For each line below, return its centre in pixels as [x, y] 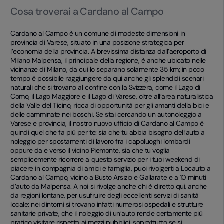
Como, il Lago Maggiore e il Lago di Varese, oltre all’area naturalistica [112, 96]
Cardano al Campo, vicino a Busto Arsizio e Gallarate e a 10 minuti [108, 177]
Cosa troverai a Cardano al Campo [87, 11]
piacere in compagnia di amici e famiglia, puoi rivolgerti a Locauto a [111, 168]
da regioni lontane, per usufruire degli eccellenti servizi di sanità [105, 195]
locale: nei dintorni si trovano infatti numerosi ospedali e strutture [107, 204]
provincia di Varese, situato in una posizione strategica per [97, 42]
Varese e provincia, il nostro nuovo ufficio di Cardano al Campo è [107, 123]
